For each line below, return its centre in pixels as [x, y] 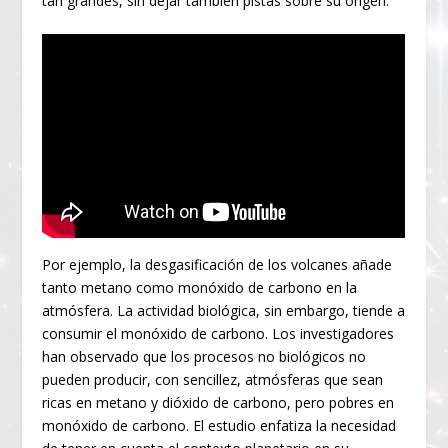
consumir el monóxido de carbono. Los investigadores [218, 333]
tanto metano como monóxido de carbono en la [200, 287]
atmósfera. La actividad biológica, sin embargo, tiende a [224, 310]
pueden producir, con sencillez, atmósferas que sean [213, 379]
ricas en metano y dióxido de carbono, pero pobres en [218, 402]
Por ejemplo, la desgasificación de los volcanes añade [217, 264]
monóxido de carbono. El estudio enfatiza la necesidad [219, 425]
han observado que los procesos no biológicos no [204, 356]
